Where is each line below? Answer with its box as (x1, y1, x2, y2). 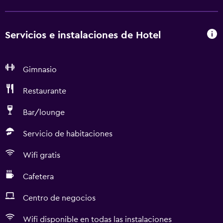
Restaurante (23, 87, 66, 95)
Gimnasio (23, 66, 57, 74)
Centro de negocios (23, 194, 96, 202)
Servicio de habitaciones (23, 130, 112, 138)
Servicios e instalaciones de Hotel (5, 30, 161, 40)
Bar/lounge (23, 109, 65, 116)
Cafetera (23, 173, 54, 181)
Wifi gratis (23, 151, 60, 159)
